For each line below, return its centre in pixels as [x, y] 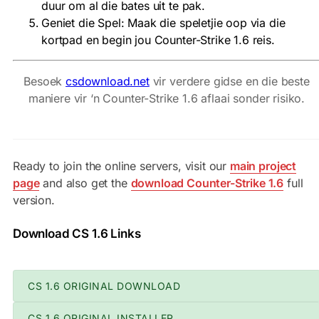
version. [34, 200]
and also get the [85, 183]
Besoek [45, 82]
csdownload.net [108, 82]
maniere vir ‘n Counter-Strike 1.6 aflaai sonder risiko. [167, 99]
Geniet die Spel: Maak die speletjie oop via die [163, 23]
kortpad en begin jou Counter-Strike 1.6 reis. [158, 40]
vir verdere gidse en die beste [229, 82]
